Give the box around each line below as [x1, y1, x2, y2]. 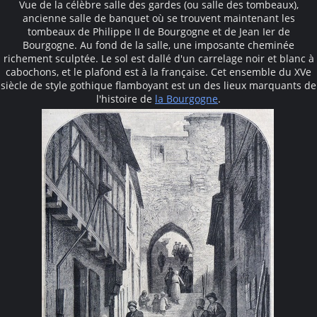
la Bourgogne [155, 91, 218, 105]
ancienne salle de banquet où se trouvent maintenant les [22, 11, 295, 25]
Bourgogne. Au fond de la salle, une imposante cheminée [23, 38, 294, 52]
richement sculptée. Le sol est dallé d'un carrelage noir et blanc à [3, 51, 314, 65]
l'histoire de [96, 91, 155, 105]
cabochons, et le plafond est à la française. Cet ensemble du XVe [6, 64, 311, 79]
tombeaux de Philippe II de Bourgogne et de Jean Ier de [27, 24, 290, 38]
